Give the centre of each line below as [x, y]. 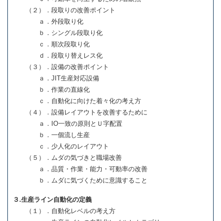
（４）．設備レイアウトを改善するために [80, 112]
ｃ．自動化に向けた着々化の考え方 [77, 101]
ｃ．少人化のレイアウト [61, 147]
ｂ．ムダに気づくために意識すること [80, 181]
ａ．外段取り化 [48, 22]
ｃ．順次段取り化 [51, 44]
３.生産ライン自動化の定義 [52, 199]
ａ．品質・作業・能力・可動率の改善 [80, 169]
